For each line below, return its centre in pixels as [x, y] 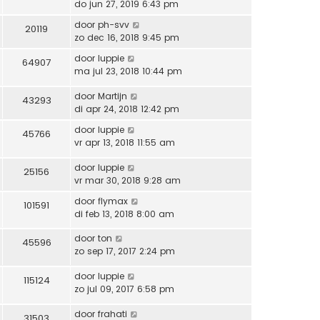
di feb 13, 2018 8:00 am [124, 214]
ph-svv [114, 25]
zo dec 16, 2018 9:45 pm [127, 38]
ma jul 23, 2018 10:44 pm [128, 71]
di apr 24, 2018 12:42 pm [127, 109]
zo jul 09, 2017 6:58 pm [124, 289]
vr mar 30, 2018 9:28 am [127, 180]
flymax [113, 201]
